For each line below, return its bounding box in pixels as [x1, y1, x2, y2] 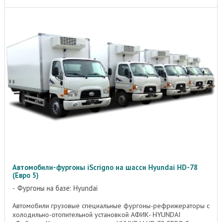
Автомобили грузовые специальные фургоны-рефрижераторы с [12, 201, 210, 211]
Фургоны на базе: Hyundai [17, 183, 98, 193]
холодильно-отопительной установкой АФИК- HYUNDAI [12, 210, 180, 220]
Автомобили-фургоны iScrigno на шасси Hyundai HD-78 [12, 163, 198, 172]
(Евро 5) [12, 170, 39, 180]
